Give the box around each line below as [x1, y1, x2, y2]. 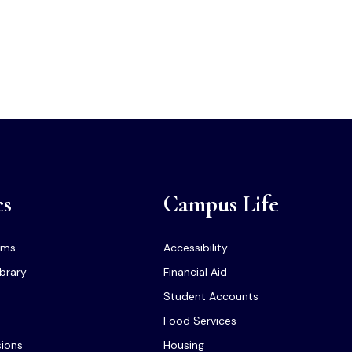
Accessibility [163, 240, 229, 255]
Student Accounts [163, 289, 259, 303]
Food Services [163, 313, 237, 328]
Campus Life [163, 189, 280, 218]
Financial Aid [163, 265, 228, 279]
